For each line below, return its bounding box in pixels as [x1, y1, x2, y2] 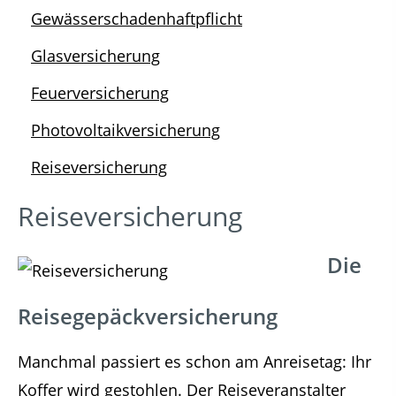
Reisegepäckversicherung [18, 301, 278, 331]
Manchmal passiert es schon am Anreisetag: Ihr [18, 351, 371, 372]
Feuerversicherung [31, 82, 169, 103]
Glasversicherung [31, 45, 160, 66]
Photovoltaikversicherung [31, 119, 220, 141]
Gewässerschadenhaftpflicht [31, 8, 242, 29]
